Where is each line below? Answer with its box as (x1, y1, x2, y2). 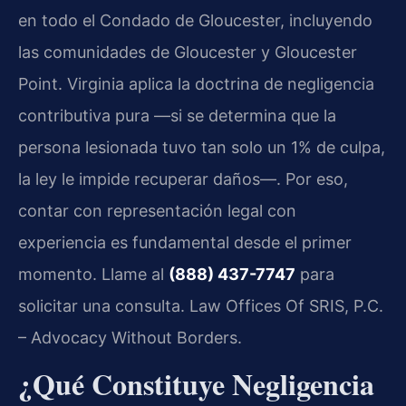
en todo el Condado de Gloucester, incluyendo (18, 11, 372, 31)
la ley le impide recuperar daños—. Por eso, (18, 169, 348, 189)
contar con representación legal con (18, 201, 296, 221)
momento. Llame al (18, 265, 169, 285)
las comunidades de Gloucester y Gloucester (18, 43, 357, 63)
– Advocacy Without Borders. (18, 328, 242, 348)
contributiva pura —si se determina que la (18, 106, 336, 126)
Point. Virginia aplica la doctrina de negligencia (18, 74, 374, 94)
